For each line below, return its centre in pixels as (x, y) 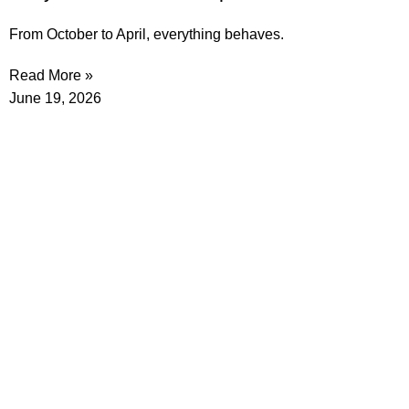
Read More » (51, 76)
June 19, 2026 (55, 99)
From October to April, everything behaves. (147, 35)
